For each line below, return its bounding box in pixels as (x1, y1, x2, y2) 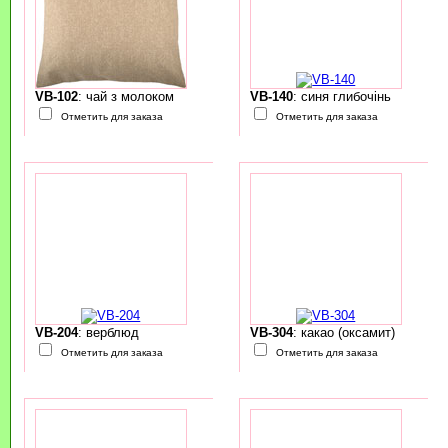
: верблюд (77, 325, 139, 341)
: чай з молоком (77, 89, 174, 105)
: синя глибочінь (292, 89, 391, 105)
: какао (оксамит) (292, 325, 395, 341)
